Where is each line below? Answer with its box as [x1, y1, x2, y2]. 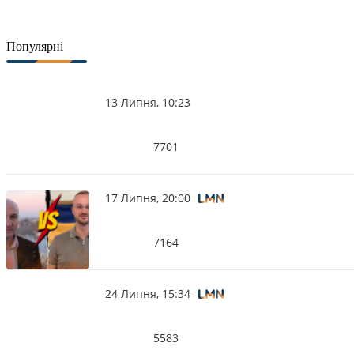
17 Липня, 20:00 [105, 190, 190, 205]
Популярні [6, 39, 63, 53]
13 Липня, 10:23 [105, 94, 190, 110]
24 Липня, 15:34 [105, 285, 190, 301]
